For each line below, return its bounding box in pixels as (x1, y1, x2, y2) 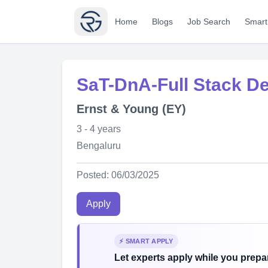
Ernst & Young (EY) (77, 102, 186, 115)
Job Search (187, 17, 230, 26)
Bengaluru (77, 141, 121, 151)
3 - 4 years (77, 124, 121, 134)
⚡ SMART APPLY (119, 237, 173, 245)
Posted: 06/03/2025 (77, 170, 159, 180)
